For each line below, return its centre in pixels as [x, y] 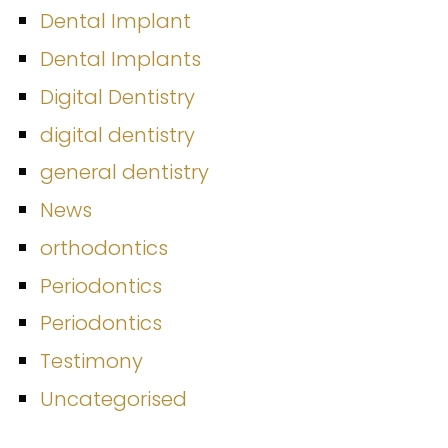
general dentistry [124, 172]
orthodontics [104, 247]
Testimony [91, 361]
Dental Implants [120, 59]
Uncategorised [113, 398]
